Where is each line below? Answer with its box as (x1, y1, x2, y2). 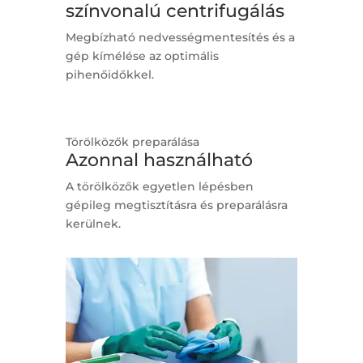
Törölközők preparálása (65, 135, 199, 150)
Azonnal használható (65, 149, 253, 172)
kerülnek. (65, 216, 121, 232)
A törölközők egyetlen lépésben (65, 179, 254, 194)
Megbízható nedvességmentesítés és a (65, 30, 295, 45)
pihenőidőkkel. (65, 67, 154, 83)
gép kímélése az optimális (65, 49, 219, 64)
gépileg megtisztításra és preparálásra (65, 198, 288, 213)
